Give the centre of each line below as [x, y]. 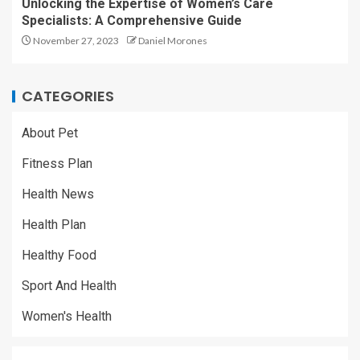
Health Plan [54, 224]
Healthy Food [59, 255]
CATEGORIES [68, 96]
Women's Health [67, 316]
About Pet [50, 133]
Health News [58, 194]
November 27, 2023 [75, 40]
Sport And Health [69, 285]
